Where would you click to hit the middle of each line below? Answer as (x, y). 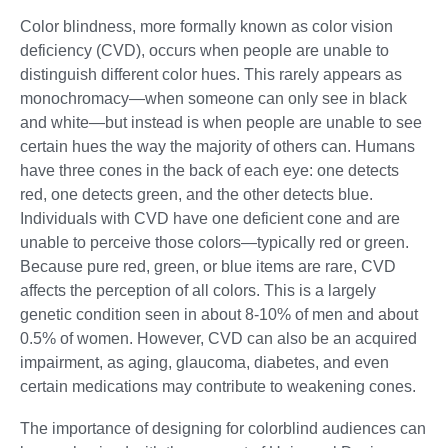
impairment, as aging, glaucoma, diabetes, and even (204, 363)
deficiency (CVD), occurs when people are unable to (204, 51)
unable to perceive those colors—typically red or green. (214, 243)
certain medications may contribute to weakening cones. (218, 387)
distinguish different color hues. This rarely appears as (211, 75)
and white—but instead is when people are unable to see (221, 123)
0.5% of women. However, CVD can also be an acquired (218, 339)
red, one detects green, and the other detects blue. (196, 195)
